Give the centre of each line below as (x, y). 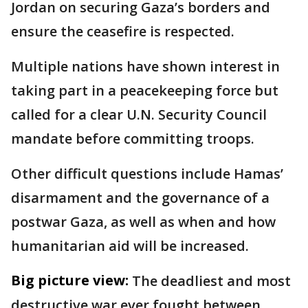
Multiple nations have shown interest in (145, 67)
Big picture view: (70, 280)
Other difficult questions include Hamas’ (147, 174)
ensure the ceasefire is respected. (123, 32)
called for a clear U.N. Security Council (139, 115)
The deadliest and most (211, 281)
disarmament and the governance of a (140, 198)
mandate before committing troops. (133, 139)
